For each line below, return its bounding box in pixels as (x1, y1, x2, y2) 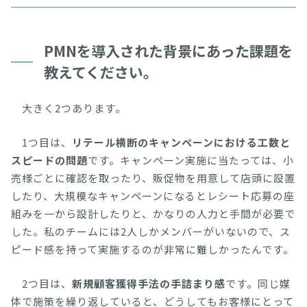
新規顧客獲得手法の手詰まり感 (72, 276, 225, 291)
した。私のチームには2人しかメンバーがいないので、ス (11, 224, 291, 239)
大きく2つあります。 (11, 101, 126, 116)
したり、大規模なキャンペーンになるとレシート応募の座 (11, 188, 295, 204)
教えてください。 (44, 62, 158, 83)
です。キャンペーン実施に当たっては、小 (88, 153, 294, 168)
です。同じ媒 (225, 276, 291, 291)
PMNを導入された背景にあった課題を (44, 40, 293, 62)
